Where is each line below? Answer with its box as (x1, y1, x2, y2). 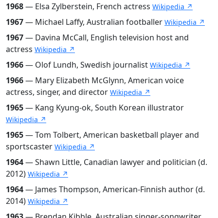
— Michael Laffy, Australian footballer (23, 16, 164, 27)
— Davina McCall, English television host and (23, 32, 189, 43)
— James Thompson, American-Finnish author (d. (23, 183, 205, 195)
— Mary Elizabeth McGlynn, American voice (23, 74, 184, 86)
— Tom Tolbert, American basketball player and (23, 129, 199, 140)
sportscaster (6, 141, 54, 152)
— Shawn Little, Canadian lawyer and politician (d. (23, 156, 207, 167)
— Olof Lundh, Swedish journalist (23, 59, 150, 70)
